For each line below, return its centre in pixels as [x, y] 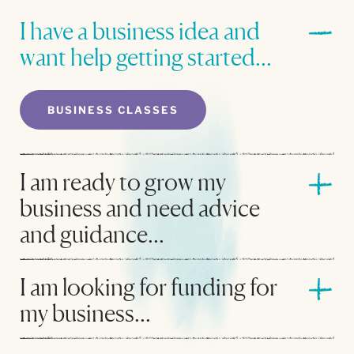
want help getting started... [146, 56]
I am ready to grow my [123, 181]
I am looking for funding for [149, 286]
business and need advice [140, 207]
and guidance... [92, 233]
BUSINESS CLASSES [113, 109]
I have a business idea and [140, 30]
